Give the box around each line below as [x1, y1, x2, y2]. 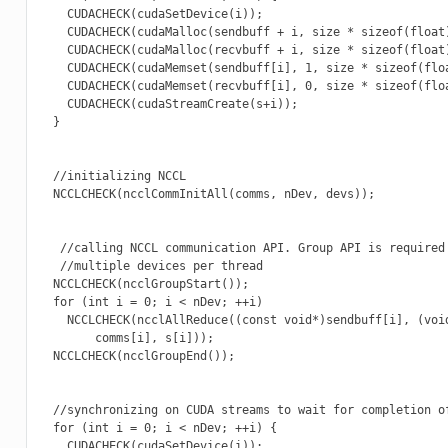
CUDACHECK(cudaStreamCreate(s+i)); [38, 97, 298, 112]
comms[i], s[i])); [38, 331, 214, 346]
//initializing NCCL [38, 169, 186, 184]
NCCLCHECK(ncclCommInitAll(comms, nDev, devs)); [38, 187, 375, 202]
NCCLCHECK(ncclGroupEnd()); [38, 349, 235, 364]
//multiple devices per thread [38, 259, 263, 274]
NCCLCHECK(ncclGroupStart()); [38, 277, 249, 292]
